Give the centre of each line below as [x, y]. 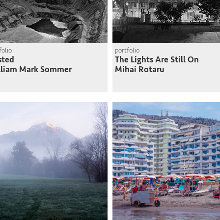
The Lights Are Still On [157, 60]
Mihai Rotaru [140, 69]
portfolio [127, 50]
